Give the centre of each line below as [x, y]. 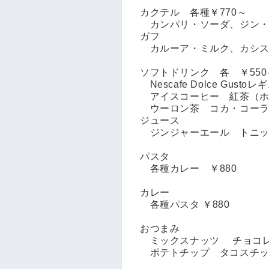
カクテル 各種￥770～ [194, 12]
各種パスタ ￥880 [185, 204]
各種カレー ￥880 [189, 168]
